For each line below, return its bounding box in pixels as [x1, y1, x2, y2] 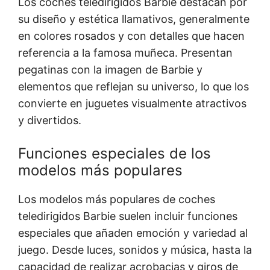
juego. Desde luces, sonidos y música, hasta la [18, 243, 252, 257]
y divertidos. [18, 114, 81, 127]
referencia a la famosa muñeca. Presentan [18, 46, 233, 60]
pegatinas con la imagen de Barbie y [18, 63, 202, 77]
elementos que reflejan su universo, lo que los [18, 80, 249, 93]
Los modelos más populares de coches [18, 193, 215, 206]
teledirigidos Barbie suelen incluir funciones [18, 210, 237, 223]
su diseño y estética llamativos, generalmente [18, 13, 250, 26]
